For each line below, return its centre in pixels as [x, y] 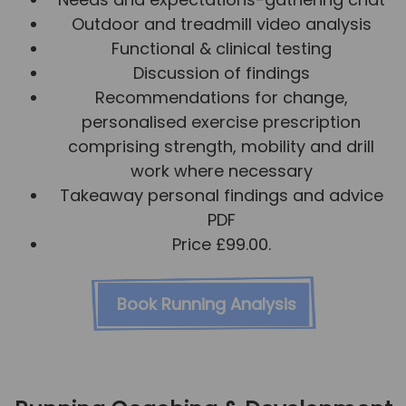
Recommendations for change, [221, 97]
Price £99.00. [221, 244]
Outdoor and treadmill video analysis [221, 24]
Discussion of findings [221, 72]
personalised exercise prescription [221, 121]
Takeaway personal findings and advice [221, 195]
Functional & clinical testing [221, 48]
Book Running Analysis [206, 304]
